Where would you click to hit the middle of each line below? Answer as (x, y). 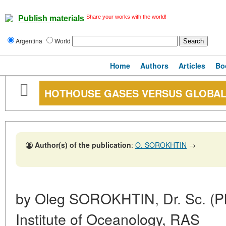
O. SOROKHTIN (161, 145)
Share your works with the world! (126, 17)
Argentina (30, 41)
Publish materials (51, 19)
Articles (192, 66)
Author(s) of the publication (83, 145)
